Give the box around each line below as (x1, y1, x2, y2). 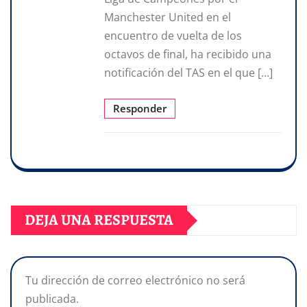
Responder (113, 101, 167, 116)
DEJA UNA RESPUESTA (25, 210, 173, 231)
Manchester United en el (104, 10, 231, 25)
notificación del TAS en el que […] (104, 65, 273, 81)
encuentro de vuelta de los (104, 28, 242, 44)
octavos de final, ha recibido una (104, 47, 271, 62)
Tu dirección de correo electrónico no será (25, 273, 245, 288)
